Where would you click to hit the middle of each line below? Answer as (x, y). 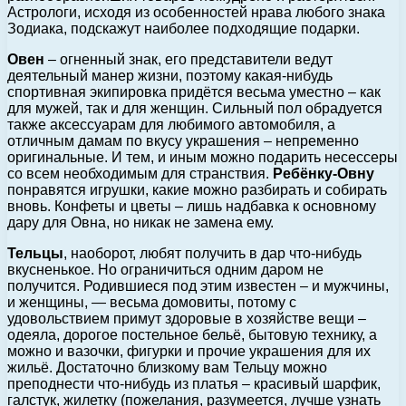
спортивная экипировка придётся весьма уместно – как (194, 92)
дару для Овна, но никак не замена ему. (140, 222)
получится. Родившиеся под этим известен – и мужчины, (198, 285)
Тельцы (35, 253)
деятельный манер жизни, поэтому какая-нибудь (170, 75)
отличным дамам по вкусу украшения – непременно (183, 140)
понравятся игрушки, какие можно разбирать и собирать (197, 189)
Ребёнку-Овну (324, 173)
